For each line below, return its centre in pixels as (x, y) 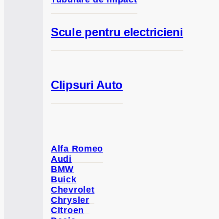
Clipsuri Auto (87, 85)
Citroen (67, 210)
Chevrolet (73, 190)
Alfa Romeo (77, 149)
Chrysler (70, 200)
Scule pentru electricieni (117, 32)
